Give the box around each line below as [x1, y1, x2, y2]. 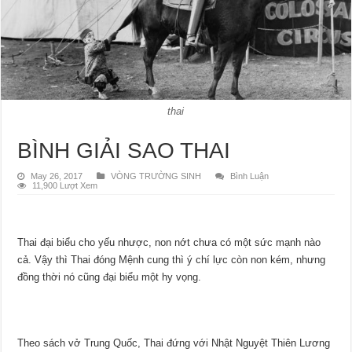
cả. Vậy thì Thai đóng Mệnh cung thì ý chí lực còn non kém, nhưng [17, 253, 326, 266]
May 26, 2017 [31, 170, 83, 181]
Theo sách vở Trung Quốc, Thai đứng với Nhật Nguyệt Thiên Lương [17, 336, 331, 349]
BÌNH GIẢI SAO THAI [17, 137, 231, 163]
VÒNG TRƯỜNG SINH [111, 170, 202, 181]
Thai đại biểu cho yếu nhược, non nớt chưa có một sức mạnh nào [17, 236, 321, 248]
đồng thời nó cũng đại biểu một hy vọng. [17, 270, 202, 283]
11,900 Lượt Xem [32, 180, 98, 190]
